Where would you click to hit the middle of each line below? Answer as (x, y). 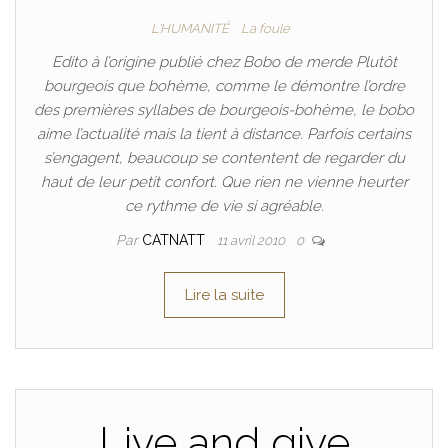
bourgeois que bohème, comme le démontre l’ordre (224, 86)
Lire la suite (224, 295)
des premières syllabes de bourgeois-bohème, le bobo (224, 110)
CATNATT (175, 240)
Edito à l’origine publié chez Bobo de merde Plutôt (224, 62)
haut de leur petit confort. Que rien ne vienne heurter (224, 182)
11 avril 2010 (252, 240)
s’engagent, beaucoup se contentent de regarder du (224, 158)
